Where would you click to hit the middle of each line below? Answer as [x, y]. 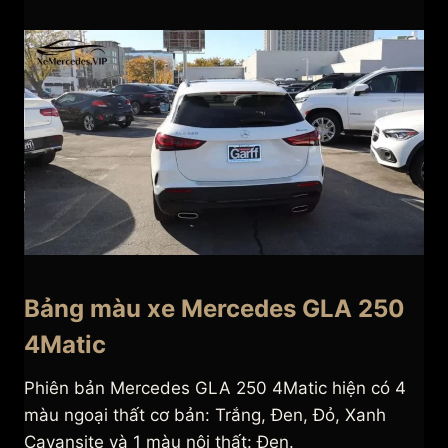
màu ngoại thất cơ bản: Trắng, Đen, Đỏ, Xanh [205, 415]
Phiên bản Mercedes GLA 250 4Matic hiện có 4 [215, 388]
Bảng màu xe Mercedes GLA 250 [214, 309]
